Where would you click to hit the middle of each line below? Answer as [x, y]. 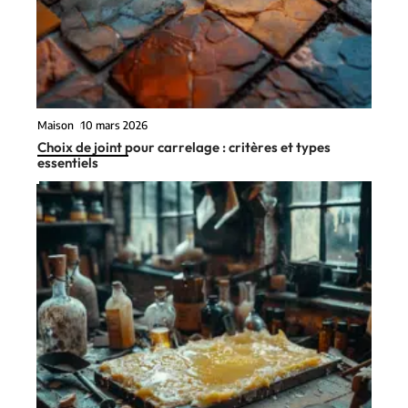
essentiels [68, 369]
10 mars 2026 [115, 331]
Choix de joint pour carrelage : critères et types [184, 353]
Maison [56, 331]
